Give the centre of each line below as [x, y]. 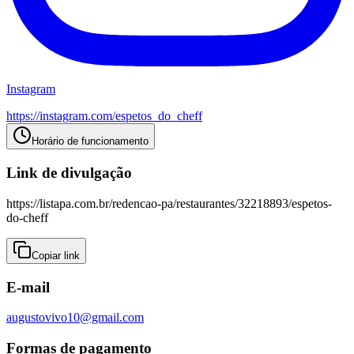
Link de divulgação [69, 173]
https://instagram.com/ [61, 116]
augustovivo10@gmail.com [75, 318]
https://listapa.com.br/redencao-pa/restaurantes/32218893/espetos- [169, 203]
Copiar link [56, 255]
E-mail [28, 287]
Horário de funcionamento [90, 141]
